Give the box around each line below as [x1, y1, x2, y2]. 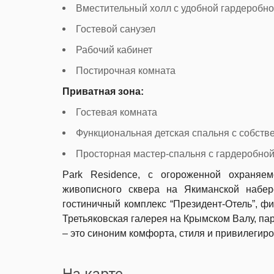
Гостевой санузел [76, 24, 155, 34]
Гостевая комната [76, 107, 157, 117]
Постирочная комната [76, 65, 176, 76]
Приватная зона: [62, 86, 144, 97]
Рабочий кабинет [76, 45, 152, 55]
